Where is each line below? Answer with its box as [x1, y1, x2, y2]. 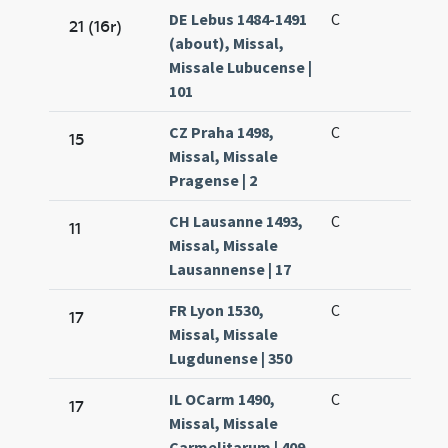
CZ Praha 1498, [169, 122, 275, 143]
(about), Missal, [169, 33, 285, 54]
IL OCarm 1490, [169, 389, 276, 410]
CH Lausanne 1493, [169, 211, 304, 232]
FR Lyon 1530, [169, 300, 265, 321]
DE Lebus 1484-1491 [169, 9, 308, 30]
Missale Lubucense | [169, 57, 313, 78]
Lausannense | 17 [169, 259, 292, 280]
